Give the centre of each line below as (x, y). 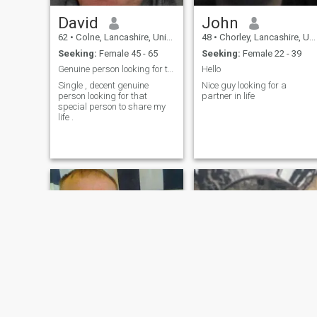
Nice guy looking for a (244, 85)
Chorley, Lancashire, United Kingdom (263, 38)
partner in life (228, 96)
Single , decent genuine (103, 85)
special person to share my (111, 106)
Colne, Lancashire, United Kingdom (120, 38)
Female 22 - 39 (271, 53)
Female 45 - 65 (127, 53)
